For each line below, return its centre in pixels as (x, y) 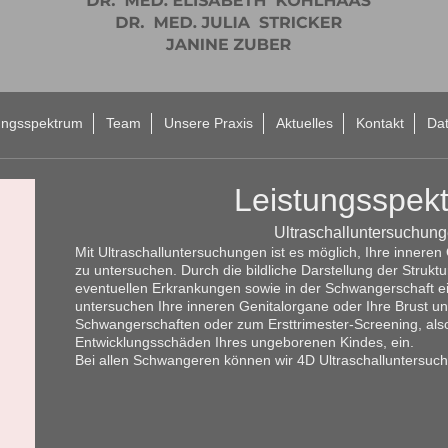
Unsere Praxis (208, 123)
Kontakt (380, 123)
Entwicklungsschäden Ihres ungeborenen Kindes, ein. (244, 342)
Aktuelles (304, 123)
